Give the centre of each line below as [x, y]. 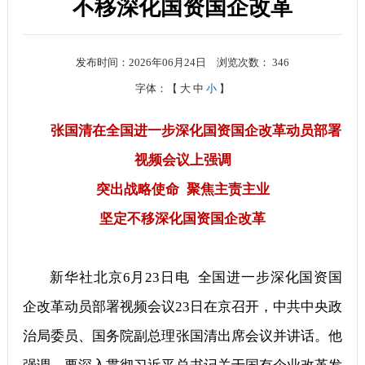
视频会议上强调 [182, 161]
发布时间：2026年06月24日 [142, 63]
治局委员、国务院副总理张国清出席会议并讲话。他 [182, 336]
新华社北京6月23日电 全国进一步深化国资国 [196, 278]
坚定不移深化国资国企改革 [182, 219]
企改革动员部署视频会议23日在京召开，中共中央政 [182, 307]
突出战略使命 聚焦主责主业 [182, 190]
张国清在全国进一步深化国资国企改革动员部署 [196, 131]
